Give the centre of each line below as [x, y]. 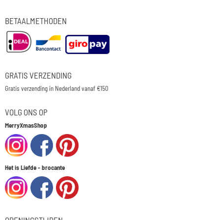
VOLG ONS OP [26, 112]
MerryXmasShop [26, 125]
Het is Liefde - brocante [35, 167]
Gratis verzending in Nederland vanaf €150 [57, 88]
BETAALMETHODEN [36, 21]
